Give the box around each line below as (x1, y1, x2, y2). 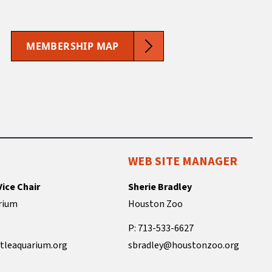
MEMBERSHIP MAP (26, 39, 119, 53)
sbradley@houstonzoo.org (128, 238, 240, 252)
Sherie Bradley (128, 180, 192, 194)
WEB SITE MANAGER (128, 152, 238, 170)
